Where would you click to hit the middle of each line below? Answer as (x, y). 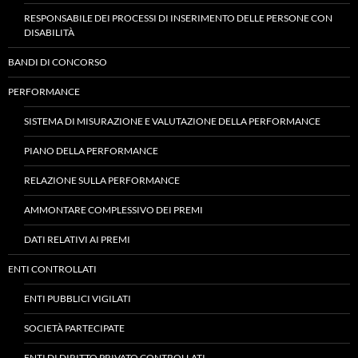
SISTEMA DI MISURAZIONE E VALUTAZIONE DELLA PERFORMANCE (172, 121)
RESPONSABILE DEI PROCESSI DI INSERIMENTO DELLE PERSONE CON (178, 18)
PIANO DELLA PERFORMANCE (91, 151)
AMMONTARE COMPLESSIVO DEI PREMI (113, 210)
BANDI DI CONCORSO (58, 62)
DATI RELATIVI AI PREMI (77, 239)
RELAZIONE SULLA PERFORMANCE (102, 180)
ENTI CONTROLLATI (52, 269)
